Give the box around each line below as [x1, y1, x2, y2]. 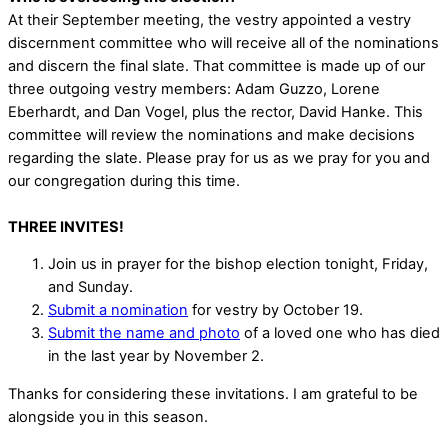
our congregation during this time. [8, 171, 244, 190]
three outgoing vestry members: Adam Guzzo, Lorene [8, 79, 380, 98]
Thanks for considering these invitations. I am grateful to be [8, 384, 418, 403]
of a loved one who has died [240, 324, 440, 343]
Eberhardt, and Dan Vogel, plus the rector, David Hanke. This [8, 102, 423, 121]
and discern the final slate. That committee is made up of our [8, 56, 425, 75]
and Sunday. [48, 278, 133, 297]
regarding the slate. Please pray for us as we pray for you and [8, 148, 430, 167]
